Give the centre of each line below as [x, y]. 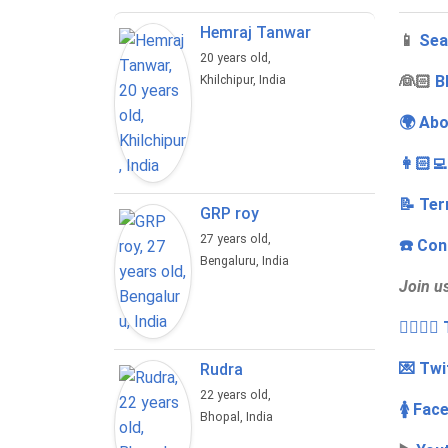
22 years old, [237, 395]
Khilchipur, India [243, 80]
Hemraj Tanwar [256, 33]
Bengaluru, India [245, 261]
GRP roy [230, 214]
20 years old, [237, 58]
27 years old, [237, 239]
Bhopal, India [237, 417]
